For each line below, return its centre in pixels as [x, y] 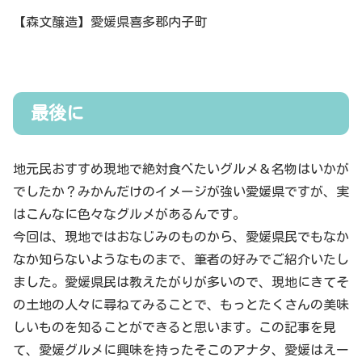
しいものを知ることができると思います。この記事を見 [175, 327]
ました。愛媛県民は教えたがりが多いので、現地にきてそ [181, 282]
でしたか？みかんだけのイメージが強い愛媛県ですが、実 [181, 191]
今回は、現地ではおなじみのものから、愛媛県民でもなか [181, 236]
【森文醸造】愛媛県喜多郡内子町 [110, 22]
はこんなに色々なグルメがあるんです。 [129, 214]
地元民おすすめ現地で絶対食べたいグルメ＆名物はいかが [181, 168]
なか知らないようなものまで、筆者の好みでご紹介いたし [181, 259]
